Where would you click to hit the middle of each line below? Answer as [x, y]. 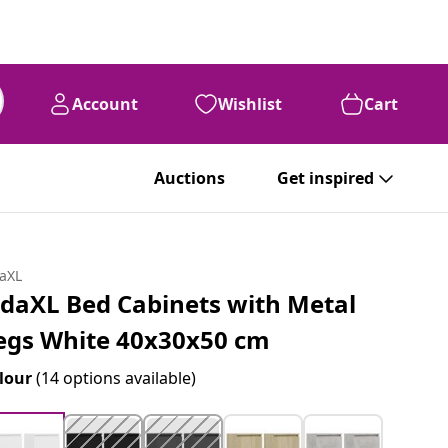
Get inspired [325, 178]
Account [105, 104]
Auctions [189, 178]
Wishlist [250, 104]
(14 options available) [116, 378]
